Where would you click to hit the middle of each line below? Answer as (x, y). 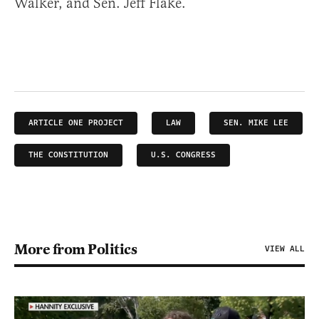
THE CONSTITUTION (68, 155)
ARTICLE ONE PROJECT (76, 123)
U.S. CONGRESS (183, 155)
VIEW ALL (285, 249)
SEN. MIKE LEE (256, 123)
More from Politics (75, 250)
